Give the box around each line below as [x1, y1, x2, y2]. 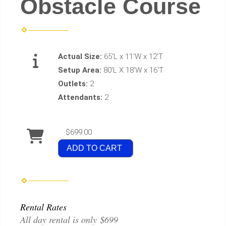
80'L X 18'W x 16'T [103, 66, 163, 75]
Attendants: [58, 93, 104, 102]
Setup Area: [58, 66, 103, 75]
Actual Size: [58, 52, 104, 62]
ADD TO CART [67, 144, 122, 153]
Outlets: [58, 79, 90, 89]
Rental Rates [20, 200, 67, 213]
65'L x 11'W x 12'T [104, 52, 163, 62]
